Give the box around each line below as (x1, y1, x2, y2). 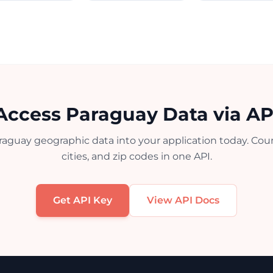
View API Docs (147, 194, 219, 206)
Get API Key (53, 194, 112, 206)
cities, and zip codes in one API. (61, 151, 212, 162)
